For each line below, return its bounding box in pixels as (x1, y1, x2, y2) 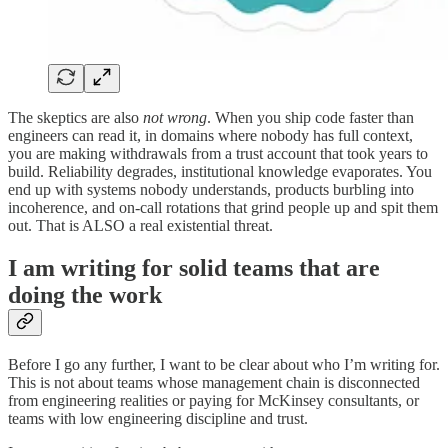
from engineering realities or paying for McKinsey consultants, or (8, 392, 419, 410)
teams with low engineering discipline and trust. (8, 410, 308, 428)
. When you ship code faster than (207, 109, 414, 127)
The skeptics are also (8, 109, 143, 127)
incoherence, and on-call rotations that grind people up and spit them (8, 199, 438, 217)
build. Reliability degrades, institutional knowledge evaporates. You (8, 163, 432, 181)
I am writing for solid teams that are (8, 255, 380, 282)
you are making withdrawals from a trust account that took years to (8, 145, 428, 163)
